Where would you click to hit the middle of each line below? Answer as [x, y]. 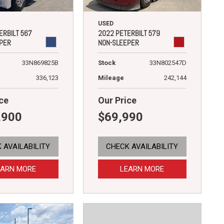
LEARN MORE [142, 169]
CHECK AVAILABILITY [142, 147]
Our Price [117, 100]
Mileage [111, 78]
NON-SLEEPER [118, 43]
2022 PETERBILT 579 [129, 33]
